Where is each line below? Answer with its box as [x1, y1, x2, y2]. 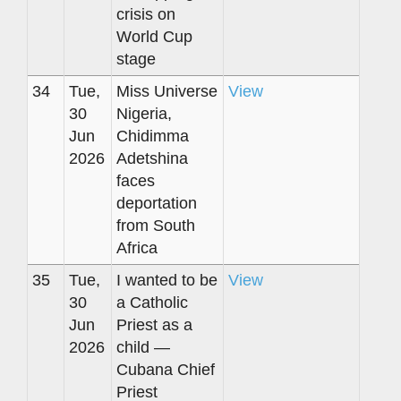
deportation [116, 193, 197, 212]
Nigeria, [116, 104, 172, 123]
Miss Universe [116, 81, 218, 100]
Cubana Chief [116, 360, 215, 379]
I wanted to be [116, 270, 218, 289]
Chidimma [116, 126, 189, 145]
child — [116, 337, 170, 356]
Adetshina [116, 149, 188, 167]
